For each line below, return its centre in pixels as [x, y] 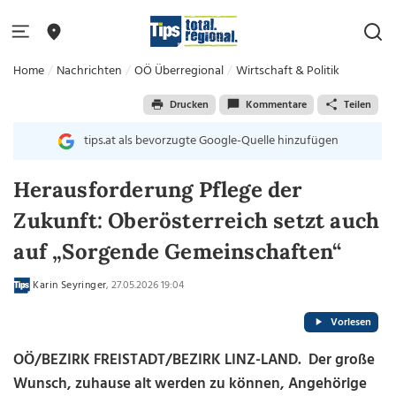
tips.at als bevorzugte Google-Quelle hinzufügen [211, 141]
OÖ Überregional [179, 71]
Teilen [357, 105]
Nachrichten [90, 71]
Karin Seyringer [70, 286]
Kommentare [276, 105]
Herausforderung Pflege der [158, 190]
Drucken [189, 105]
